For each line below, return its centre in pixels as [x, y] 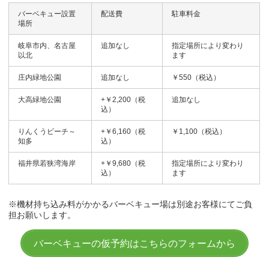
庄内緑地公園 [40, 78]
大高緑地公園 [40, 100]
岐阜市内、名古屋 [47, 46]
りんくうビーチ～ [47, 132]
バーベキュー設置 [47, 14]
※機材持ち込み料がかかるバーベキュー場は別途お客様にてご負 [131, 204]
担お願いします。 [42, 215]
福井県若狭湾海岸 [47, 164]
